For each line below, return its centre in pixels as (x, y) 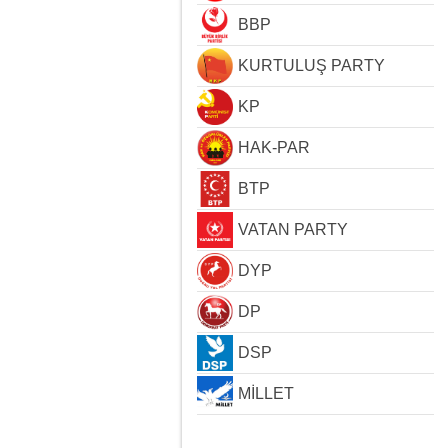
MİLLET (266, 393)
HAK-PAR (274, 147)
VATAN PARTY (293, 229)
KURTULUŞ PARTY (311, 65)
